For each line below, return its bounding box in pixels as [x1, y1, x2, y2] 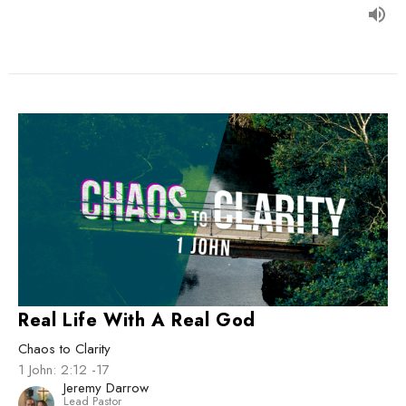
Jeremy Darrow [63, 377, 149, 398]
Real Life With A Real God [18, 306, 256, 333]
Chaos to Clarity [18, 338, 111, 359]
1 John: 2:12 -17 [18, 359, 110, 380]
